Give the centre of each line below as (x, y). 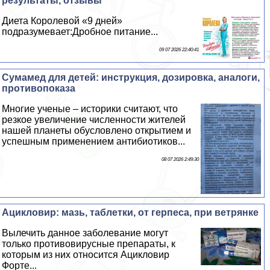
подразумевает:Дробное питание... (80, 31)
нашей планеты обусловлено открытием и (97, 130)
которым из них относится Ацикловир (86, 254)
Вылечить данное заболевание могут (85, 233)
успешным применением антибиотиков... (94, 141)
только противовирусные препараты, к (89, 243)
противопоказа (39, 88)
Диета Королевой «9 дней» (62, 20)
